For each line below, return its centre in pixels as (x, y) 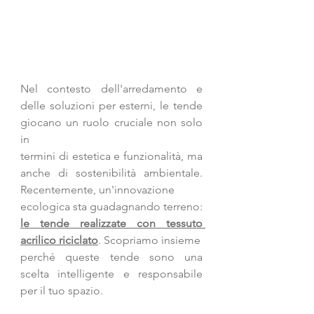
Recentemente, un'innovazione (97, 190)
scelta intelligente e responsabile (111, 274)
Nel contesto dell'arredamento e (111, 89)
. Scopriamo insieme (149, 240)
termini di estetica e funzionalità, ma (111, 156)
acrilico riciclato (59, 240)
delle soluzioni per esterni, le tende (111, 106)
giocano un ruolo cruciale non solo (111, 123)
